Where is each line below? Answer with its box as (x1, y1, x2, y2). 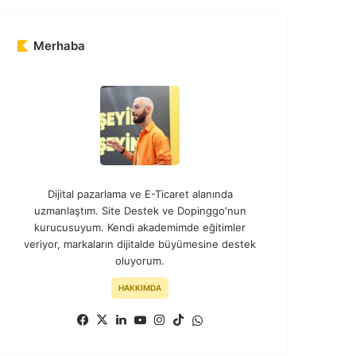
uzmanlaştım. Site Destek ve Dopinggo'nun (33, 204, 246, 218)
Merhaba (33, 38, 85, 54)
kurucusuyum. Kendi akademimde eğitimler (34, 221, 246, 234)
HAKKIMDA (118, 283, 161, 293)
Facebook (91, 311, 146, 327)
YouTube (149, 311, 198, 327)
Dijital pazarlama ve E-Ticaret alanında (47, 188, 233, 201)
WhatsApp (206, 312, 263, 328)
